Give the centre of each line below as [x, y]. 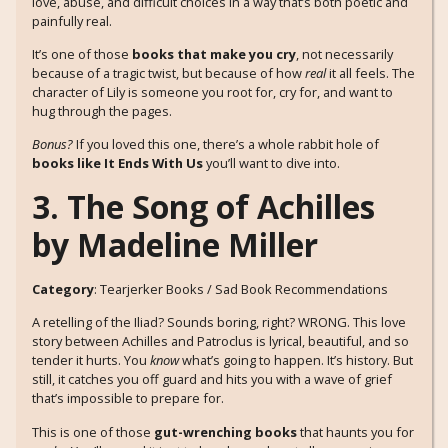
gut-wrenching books [225, 431]
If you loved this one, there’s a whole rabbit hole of [226, 144]
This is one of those [93, 431]
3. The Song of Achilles [203, 206]
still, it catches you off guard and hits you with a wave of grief [212, 379]
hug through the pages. [102, 111]
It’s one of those [82, 54]
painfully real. [72, 20]
